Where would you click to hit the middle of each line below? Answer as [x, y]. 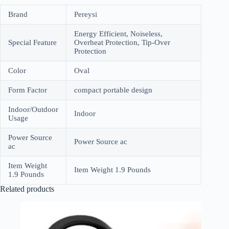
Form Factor [28, 90]
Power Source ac [101, 142]
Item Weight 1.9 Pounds [112, 170]
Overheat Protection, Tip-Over [122, 43]
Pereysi [86, 15]
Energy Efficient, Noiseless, [118, 34]
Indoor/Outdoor [33, 110]
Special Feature [32, 43]
